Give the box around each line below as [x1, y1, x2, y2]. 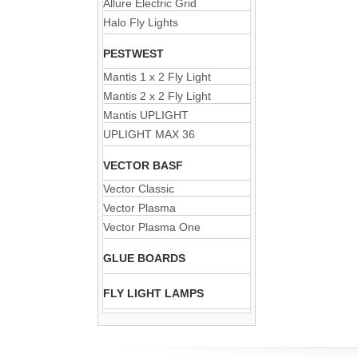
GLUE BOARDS [103, 252, 185, 265]
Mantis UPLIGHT [103, 109, 189, 121]
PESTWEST [103, 47, 164, 60]
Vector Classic [103, 182, 174, 195]
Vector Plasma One [103, 221, 201, 233]
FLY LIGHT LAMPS [103, 287, 204, 300]
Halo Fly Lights [103, 16, 178, 29]
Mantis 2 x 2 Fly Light [103, 89, 211, 102]
